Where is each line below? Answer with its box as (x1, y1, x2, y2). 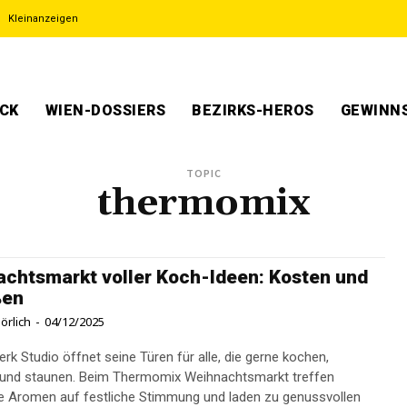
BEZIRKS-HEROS (192, 102, 314, 119)
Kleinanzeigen (8, 13, 78, 25)
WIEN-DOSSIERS (45, 102, 165, 119)
